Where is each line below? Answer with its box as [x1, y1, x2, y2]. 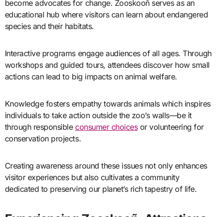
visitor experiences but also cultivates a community [4, 172, 180, 182]
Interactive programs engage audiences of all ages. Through [4, 48, 212, 58]
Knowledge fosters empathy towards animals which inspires [4, 98, 211, 108]
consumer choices [75, 122, 138, 132]
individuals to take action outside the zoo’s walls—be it [4, 110, 192, 120]
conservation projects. [4, 133, 81, 143]
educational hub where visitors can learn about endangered [4, 9, 208, 19]
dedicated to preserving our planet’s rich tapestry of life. [4, 184, 197, 194]
